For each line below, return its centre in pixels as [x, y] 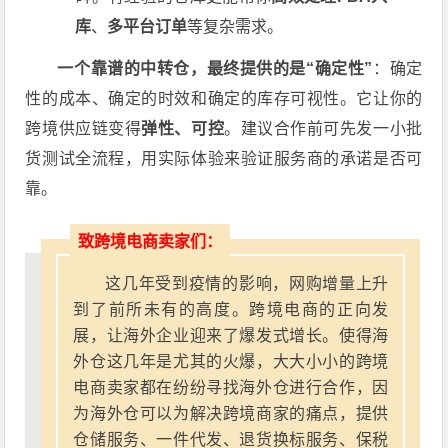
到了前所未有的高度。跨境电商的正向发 [231, 309]
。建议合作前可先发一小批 [323, 128]
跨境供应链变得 [83, 128]
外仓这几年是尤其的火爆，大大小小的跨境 [231, 361]
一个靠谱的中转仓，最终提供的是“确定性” [215, 68]
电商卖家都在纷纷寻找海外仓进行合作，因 [231, 387]
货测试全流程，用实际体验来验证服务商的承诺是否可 [224, 158]
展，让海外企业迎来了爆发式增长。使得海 [231, 335]
